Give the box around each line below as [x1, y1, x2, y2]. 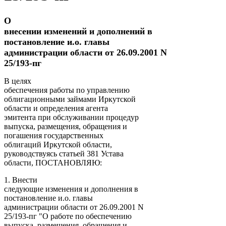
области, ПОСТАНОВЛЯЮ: [4, 158, 102, 167]
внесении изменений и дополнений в [4, 26, 152, 36]
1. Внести [4, 175, 37, 184]
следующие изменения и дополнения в [4, 184, 138, 193]
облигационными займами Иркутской [4, 94, 136, 103]
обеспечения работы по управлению [4, 85, 130, 94]
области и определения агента [4, 103, 108, 112]
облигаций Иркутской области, [4, 140, 112, 149]
